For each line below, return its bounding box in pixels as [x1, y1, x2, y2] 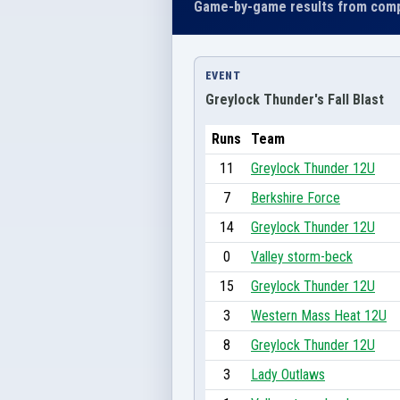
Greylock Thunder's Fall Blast [205, 90, 384, 108]
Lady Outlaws [251, 365, 325, 383]
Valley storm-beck [251, 247, 353, 265]
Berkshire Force [251, 188, 340, 206]
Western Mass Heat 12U [251, 306, 387, 324]
